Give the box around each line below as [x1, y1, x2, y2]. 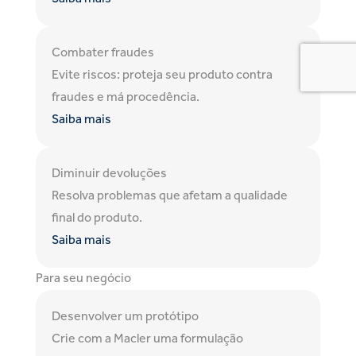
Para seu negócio [36, 273, 131, 285]
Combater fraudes [52, 48, 154, 60]
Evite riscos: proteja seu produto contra [52, 70, 273, 82]
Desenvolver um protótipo [52, 311, 199, 323]
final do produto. [52, 213, 142, 225]
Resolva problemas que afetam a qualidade [52, 191, 288, 203]
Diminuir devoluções [52, 168, 167, 180]
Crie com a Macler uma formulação [52, 334, 243, 346]
